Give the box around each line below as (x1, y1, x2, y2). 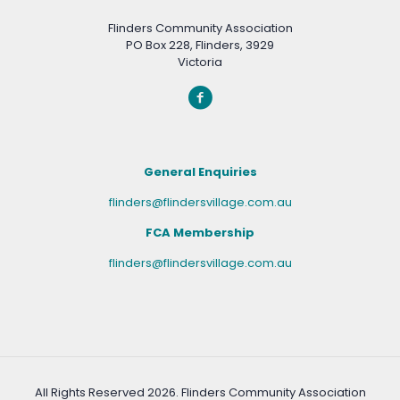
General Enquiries (143, 162, 257, 180)
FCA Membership (146, 223, 254, 241)
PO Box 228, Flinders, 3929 (126, 36, 274, 54)
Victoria (178, 53, 222, 71)
